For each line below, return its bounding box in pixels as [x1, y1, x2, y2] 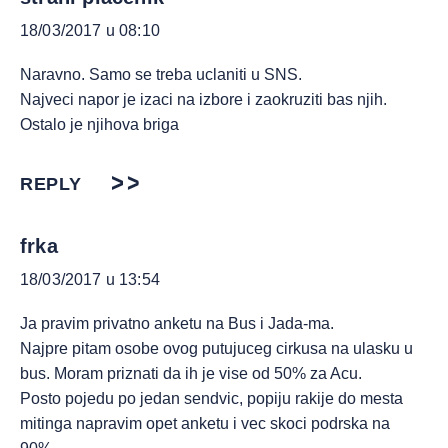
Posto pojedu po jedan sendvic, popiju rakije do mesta [20, 390, 403, 407]
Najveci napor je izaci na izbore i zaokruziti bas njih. [20, 91, 387, 108]
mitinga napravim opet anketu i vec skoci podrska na [20, 415, 390, 432]
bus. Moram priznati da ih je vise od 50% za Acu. [20, 365, 362, 382]
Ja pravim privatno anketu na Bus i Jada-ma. [20, 315, 334, 332]
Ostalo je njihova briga [20, 116, 179, 133]
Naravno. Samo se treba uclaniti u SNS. [20, 66, 302, 83]
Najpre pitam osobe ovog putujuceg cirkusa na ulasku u [20, 340, 413, 357]
